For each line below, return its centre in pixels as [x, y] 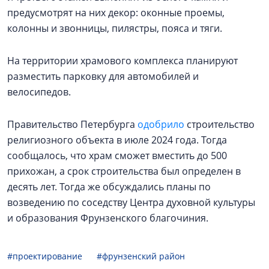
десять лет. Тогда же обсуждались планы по [109, 187]
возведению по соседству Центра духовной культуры [131, 203]
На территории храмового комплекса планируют [122, 61]
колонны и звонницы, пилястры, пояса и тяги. [115, 29]
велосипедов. [39, 92]
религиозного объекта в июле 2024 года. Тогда [117, 140]
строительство [219, 125]
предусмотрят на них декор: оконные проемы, [116, 13]
